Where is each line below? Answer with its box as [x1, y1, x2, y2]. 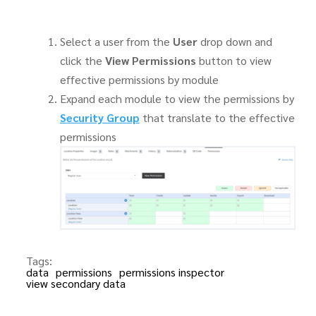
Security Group [59, 109, 140, 125]
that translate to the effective [139, 109, 295, 125]
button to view [195, 52, 272, 68]
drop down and [197, 33, 272, 49]
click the [59, 52, 105, 68]
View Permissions [104, 52, 196, 68]
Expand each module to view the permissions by [59, 90, 294, 106]
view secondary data [25, 276, 126, 291]
